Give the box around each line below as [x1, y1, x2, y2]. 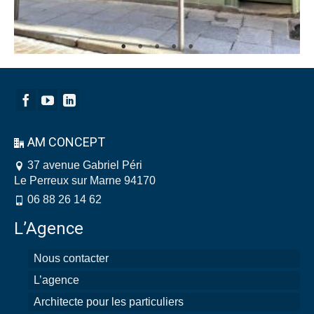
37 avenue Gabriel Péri [27, 158, 142, 171]
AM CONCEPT [27, 134, 105, 149]
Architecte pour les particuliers [34, 295, 184, 308]
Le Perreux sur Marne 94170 [14, 174, 156, 186]
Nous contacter [34, 252, 109, 264]
